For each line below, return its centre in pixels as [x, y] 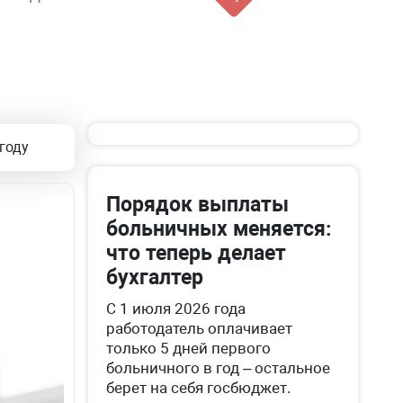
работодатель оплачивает [200, 328]
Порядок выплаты [198, 205]
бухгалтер [155, 278]
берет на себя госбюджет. [199, 388]
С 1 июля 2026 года [176, 309]
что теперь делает [197, 253]
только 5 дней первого [189, 348]
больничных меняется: [219, 229]
